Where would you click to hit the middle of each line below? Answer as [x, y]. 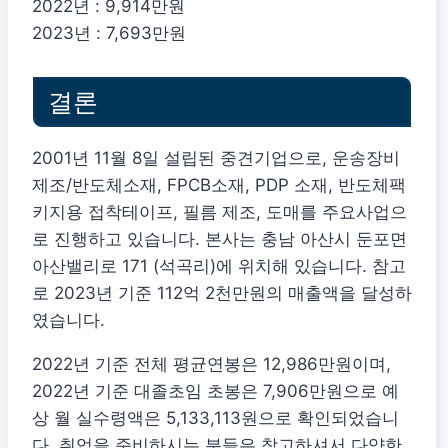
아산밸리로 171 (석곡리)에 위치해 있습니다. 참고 [219, 266]
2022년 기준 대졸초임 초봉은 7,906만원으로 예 [215, 391]
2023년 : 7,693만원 [109, 33]
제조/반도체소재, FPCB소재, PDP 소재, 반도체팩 [219, 185]
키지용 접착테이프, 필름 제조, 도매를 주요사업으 [219, 212]
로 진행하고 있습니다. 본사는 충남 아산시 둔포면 [219, 239]
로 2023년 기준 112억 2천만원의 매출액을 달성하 [222, 293]
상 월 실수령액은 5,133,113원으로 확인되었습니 [215, 418]
